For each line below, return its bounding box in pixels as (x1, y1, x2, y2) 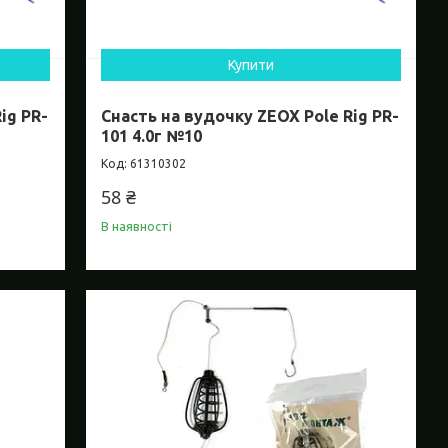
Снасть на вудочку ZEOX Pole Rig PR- (101, 107, 400, 126)
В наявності (101, 219, 173, 234)
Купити (228, 57, 275, 74)
